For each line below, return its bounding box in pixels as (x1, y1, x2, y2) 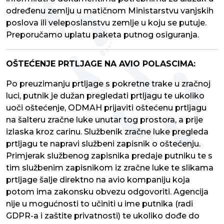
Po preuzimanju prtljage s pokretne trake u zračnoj (6, 79, 210, 89)
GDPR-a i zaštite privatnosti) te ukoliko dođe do (6, 211, 199, 221)
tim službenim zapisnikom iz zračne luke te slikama (6, 163, 213, 173)
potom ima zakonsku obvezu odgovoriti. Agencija (6, 187, 208, 197)
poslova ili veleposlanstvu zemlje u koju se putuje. (6, 18, 206, 28)
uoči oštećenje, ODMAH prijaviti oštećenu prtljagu (6, 103, 206, 113)
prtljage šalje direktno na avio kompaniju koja (6, 175, 190, 185)
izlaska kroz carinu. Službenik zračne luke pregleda (6, 127, 208, 137)
